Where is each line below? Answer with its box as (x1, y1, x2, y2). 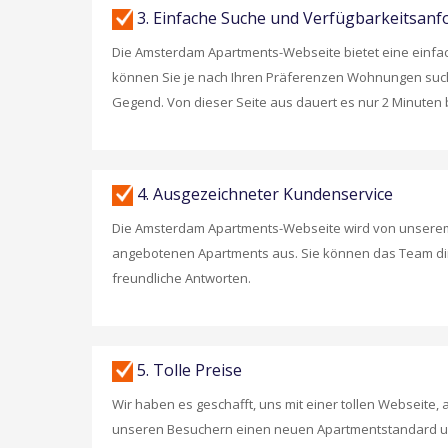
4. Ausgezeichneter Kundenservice (133, 183, 393, 206)
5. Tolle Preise (133, 359, 242, 382)
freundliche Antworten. (112, 269, 251, 288)
